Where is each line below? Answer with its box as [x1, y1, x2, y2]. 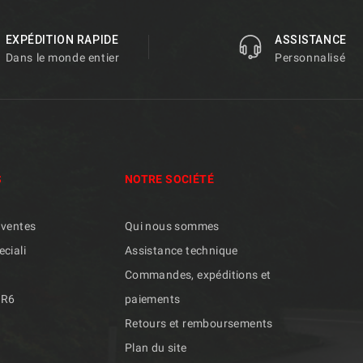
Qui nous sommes [124, 219, 220, 233]
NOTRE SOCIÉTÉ [124, 172, 214, 186]
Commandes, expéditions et [124, 267, 271, 281]
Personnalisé [275, 50, 346, 64]
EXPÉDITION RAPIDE [5, 32, 119, 46]
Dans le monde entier [5, 50, 120, 64]
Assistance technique [124, 243, 238, 257]
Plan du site [124, 340, 187, 354]
